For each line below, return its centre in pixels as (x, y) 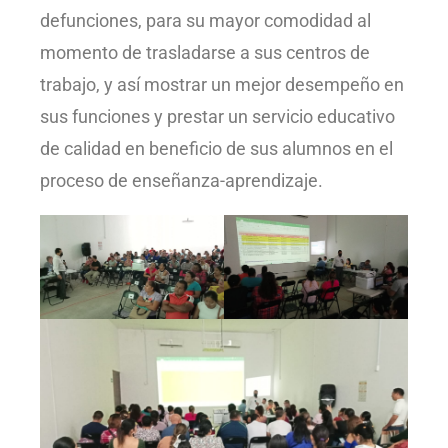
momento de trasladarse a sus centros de (205, 53)
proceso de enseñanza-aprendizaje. (181, 181)
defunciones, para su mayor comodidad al (205, 21)
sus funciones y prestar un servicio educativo (217, 117)
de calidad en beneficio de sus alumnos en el (216, 149)
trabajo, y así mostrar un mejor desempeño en (222, 85)
